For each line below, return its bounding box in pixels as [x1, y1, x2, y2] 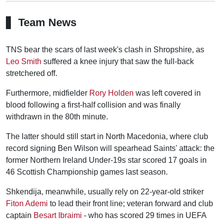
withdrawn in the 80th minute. [6, 112, 108, 121]
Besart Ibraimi [34, 211, 82, 220]
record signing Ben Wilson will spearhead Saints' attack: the [6, 144, 215, 152]
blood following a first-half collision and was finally [6, 100, 181, 109]
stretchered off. [6, 69, 57, 77]
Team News [18, 16, 76, 29]
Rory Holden [89, 88, 134, 97]
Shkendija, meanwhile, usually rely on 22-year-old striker [6, 187, 204, 196]
